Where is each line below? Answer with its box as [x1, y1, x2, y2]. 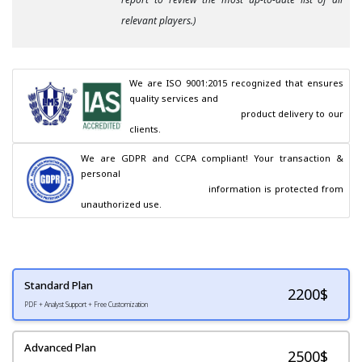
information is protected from [81, 182, 208, 195]
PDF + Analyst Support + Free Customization [24, 299, 148, 309]
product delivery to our [129, 107, 241, 120]
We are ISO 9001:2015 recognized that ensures [129, 77, 343, 90]
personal [81, 166, 121, 179]
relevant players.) [121, 14, 196, 28]
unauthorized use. [81, 197, 162, 210]
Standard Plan [24, 277, 93, 293]
